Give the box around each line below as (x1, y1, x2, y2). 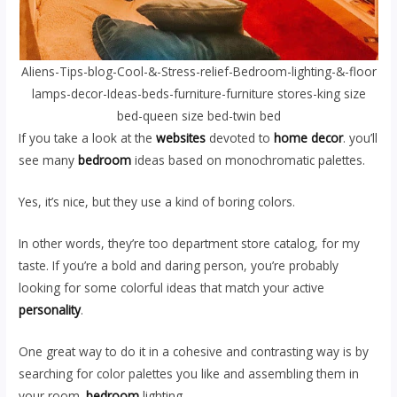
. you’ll (343, 129, 378, 147)
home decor (274, 129, 344, 147)
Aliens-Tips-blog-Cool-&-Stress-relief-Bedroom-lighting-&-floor (20, 63, 377, 81)
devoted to (209, 129, 275, 147)
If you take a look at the (19, 129, 157, 147)
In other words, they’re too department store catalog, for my (19, 234, 361, 252)
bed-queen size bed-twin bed (116, 107, 281, 125)
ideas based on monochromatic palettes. (135, 152, 370, 169)
